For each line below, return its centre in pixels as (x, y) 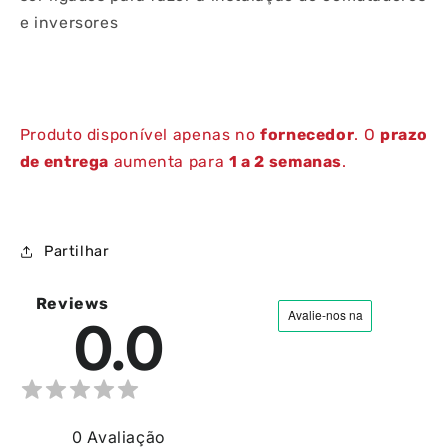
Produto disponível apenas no (140, 135)
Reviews (72, 304)
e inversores (69, 22)
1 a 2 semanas (285, 162)
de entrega (64, 162)
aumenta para (169, 162)
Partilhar (76, 250)
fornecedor (307, 135)
